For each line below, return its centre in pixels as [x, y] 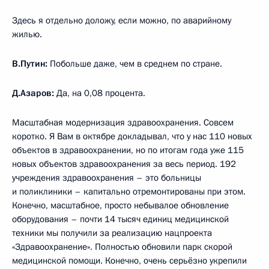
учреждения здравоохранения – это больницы [107, 177]
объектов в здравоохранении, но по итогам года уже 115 [128, 150]
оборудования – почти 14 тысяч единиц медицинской [120, 219]
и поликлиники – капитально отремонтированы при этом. [129, 191]
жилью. [27, 34]
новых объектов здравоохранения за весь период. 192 [124, 164]
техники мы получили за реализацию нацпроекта [112, 233]
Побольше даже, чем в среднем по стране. [136, 63]
